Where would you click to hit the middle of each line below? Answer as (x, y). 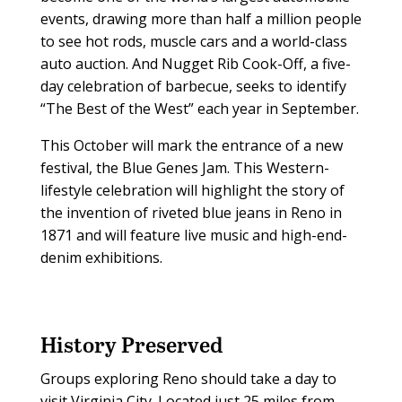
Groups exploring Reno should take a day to (188, 378)
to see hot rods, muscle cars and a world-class (193, 41)
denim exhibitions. (101, 257)
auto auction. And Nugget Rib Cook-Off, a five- (195, 63)
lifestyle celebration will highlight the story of (192, 190)
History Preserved (131, 344)
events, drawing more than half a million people (201, 18)
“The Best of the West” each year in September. (199, 108)
